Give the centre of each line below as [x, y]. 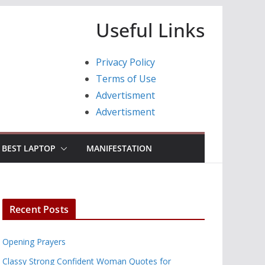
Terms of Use [126, 79]
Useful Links [150, 30]
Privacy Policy [125, 62]
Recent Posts [39, 209]
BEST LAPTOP [29, 148]
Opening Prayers [34, 242]
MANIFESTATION [119, 148]
